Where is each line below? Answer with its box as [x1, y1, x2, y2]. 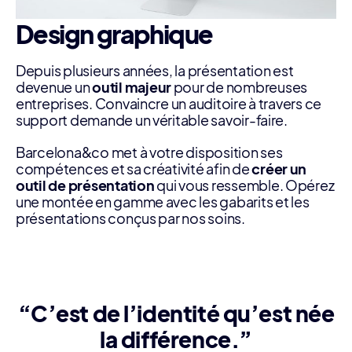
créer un [251, 160, 307, 178]
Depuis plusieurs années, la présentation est [16, 61, 294, 79]
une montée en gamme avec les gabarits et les [16, 193, 310, 211]
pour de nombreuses [170, 78, 307, 96]
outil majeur [92, 78, 171, 96]
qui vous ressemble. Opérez [154, 177, 335, 195]
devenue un [16, 78, 93, 96]
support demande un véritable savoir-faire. [16, 111, 288, 129]
